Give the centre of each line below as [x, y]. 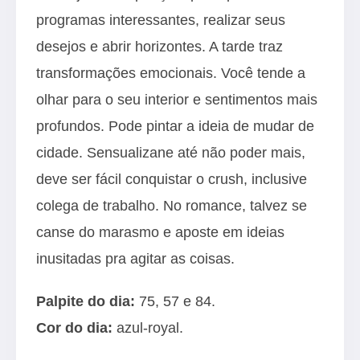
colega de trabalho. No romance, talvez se [172, 205]
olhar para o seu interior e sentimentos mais [177, 99]
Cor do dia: [74, 327]
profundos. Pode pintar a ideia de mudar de [175, 126]
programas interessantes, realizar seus [161, 20]
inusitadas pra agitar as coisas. [135, 258]
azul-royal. [148, 327]
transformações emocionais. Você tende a [171, 73]
